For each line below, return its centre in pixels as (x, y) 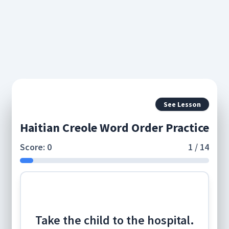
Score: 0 (36, 147)
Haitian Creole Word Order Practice (114, 127)
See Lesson (182, 104)
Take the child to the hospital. (114, 220)
